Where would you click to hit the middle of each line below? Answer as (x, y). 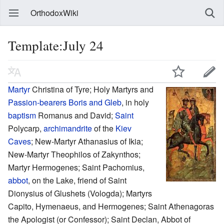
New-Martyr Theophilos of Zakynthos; (74, 154)
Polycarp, (26, 128)
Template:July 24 (56, 45)
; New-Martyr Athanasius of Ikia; (87, 141)
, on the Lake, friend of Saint (77, 180)
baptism (22, 115)
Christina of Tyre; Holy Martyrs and (92, 89)
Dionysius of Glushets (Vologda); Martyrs (80, 193)
